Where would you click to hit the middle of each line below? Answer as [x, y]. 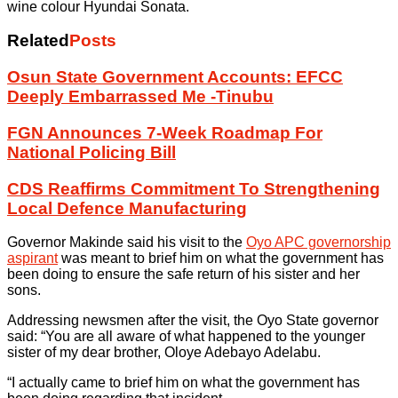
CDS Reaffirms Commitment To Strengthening [194, 188]
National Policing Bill [92, 152]
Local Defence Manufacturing [127, 208]
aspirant [32, 259]
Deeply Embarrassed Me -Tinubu [140, 97]
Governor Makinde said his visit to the [127, 243]
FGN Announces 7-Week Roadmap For [165, 132]
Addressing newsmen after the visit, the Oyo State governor [193, 321]
